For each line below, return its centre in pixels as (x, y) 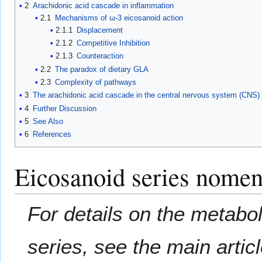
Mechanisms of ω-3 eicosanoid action (119, 18)
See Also (48, 122)
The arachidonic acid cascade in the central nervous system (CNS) (146, 95)
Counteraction (100, 56)
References (52, 135)
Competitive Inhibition (113, 43)
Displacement (100, 30)
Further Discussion (65, 108)
